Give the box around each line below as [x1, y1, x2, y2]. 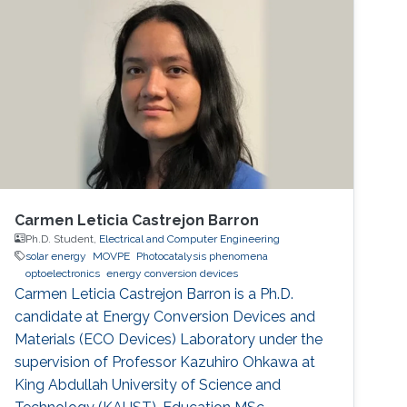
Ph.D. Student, [25, 232, 100, 245]
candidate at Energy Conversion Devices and [15, 307, 316, 325]
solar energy [25, 249, 87, 263]
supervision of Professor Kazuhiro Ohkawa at [15, 352, 316, 371]
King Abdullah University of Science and [15, 375, 282, 393]
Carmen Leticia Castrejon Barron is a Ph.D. [15, 284, 294, 303]
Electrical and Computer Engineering [99, 232, 281, 245]
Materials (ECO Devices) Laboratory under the [15, 330, 323, 348]
